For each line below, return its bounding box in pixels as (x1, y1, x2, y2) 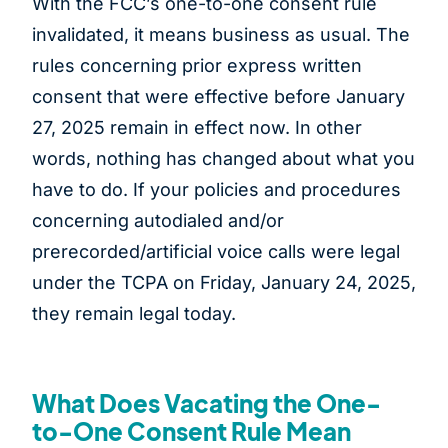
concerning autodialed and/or (32, 210, 284, 232)
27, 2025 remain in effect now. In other (32, 117, 362, 139)
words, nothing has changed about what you (32, 148, 415, 170)
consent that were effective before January (32, 86, 405, 108)
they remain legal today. (32, 303, 236, 325)
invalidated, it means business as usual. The (32, 24, 410, 46)
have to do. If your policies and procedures (32, 179, 401, 201)
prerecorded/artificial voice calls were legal (32, 241, 400, 263)
